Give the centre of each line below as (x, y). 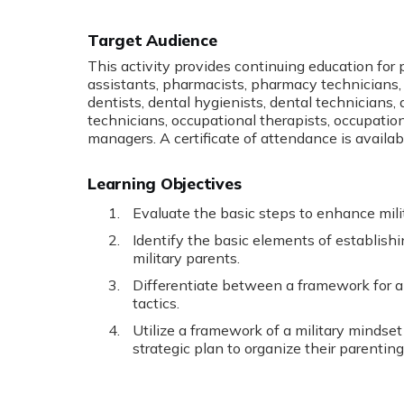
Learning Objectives (165, 183)
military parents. (186, 257)
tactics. (156, 303)
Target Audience (152, 39)
